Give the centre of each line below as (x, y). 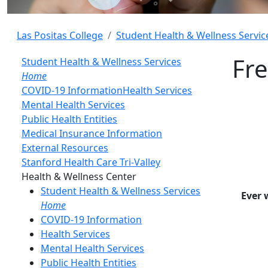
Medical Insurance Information (92, 134)
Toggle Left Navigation (187, 176)
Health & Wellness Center (79, 177)
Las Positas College (60, 36)
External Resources (65, 148)
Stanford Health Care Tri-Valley (91, 162)
